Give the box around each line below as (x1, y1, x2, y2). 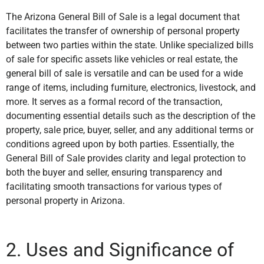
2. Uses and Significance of (6, 239, 234, 262)
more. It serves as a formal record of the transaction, (6, 95, 222, 107)
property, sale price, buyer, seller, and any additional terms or (6, 124, 253, 136)
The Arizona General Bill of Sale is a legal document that (6, 11, 240, 22)
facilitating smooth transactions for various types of (6, 180, 222, 192)
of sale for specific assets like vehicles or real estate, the (6, 53, 237, 65)
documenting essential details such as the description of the (6, 110, 255, 121)
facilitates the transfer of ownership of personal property (6, 25, 240, 37)
